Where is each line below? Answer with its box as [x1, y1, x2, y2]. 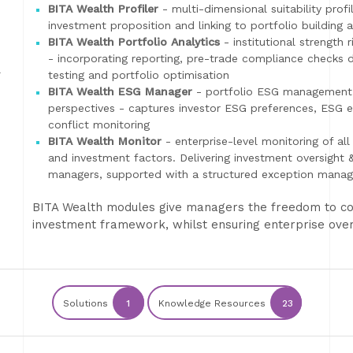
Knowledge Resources [158, 298, 269, 309]
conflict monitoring [48, 118, 150, 131]
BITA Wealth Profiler [48, 2, 158, 15]
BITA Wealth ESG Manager [48, 85, 192, 98]
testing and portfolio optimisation [48, 69, 229, 81]
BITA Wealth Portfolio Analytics [48, 35, 220, 48]
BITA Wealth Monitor [48, 135, 162, 147]
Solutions [62, 298, 111, 309]
